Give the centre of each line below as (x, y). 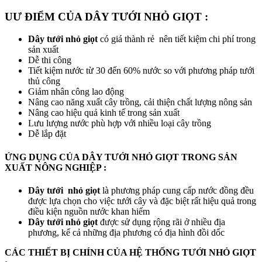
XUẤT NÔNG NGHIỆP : (56, 167)
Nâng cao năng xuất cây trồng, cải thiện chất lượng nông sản (140, 102)
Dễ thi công (50, 60)
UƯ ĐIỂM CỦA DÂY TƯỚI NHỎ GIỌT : (106, 16)
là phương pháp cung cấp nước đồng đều (177, 190)
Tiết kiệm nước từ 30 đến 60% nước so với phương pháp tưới (141, 71)
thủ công (44, 81)
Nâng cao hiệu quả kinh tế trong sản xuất (104, 113)
